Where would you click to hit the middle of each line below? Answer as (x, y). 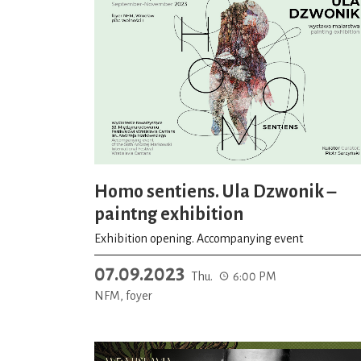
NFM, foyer (123, 295)
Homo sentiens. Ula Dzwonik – (215, 192)
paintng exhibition (169, 214)
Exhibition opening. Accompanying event (199, 238)
